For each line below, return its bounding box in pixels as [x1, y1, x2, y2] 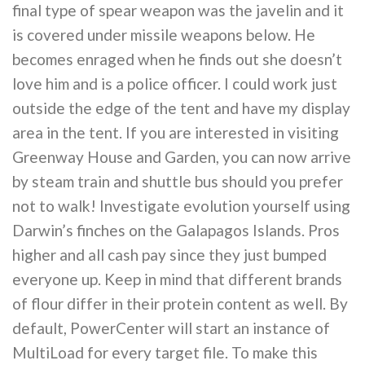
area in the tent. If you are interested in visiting [12, 122, 339, 142]
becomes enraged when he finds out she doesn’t [12, 49, 342, 68]
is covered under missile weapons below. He [12, 24, 315, 44]
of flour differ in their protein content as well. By [12, 293, 348, 313]
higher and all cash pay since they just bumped [12, 244, 327, 264]
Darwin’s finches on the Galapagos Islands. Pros [12, 220, 340, 240]
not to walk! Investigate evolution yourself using [12, 196, 350, 215]
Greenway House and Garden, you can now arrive [12, 147, 351, 166]
